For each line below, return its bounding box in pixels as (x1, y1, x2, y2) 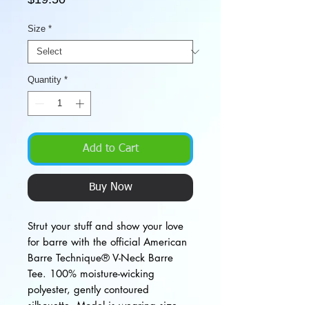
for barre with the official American (28, 235, 187, 248)
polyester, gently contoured (28, 282, 149, 296)
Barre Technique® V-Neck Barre (28, 250, 173, 264)
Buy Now (88, 181, 132, 193)
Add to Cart (82, 143, 139, 154)
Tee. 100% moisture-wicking (28, 266, 154, 280)
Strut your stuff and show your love (28, 219, 183, 232)
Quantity (28, 74, 61, 85)
